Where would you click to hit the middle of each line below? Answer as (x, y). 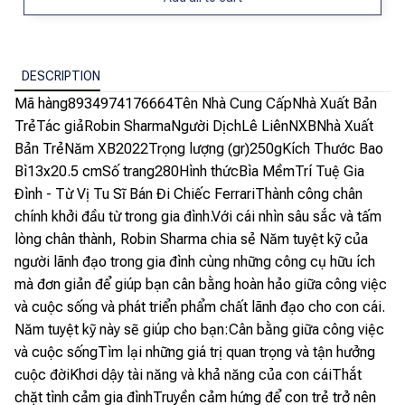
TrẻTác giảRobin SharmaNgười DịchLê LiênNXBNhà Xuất (194, 126)
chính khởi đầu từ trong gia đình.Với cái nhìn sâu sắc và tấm (198, 216)
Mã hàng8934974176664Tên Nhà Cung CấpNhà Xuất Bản (196, 103)
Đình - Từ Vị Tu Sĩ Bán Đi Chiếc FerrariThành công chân (188, 193)
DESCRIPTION (61, 76)
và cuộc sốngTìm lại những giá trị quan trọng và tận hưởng (195, 352)
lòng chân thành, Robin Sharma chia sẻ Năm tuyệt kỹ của (191, 239)
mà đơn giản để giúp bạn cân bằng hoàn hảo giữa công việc (201, 284)
